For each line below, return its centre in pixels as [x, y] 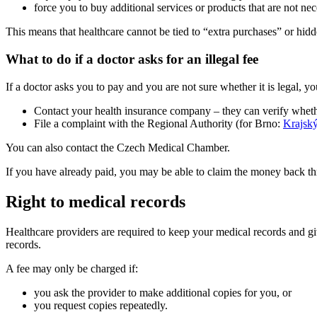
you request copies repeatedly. [101, 305]
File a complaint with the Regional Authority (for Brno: [158, 123]
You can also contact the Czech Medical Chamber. [118, 147]
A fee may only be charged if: [72, 268]
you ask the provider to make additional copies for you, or [163, 292]
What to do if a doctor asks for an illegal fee [132, 59]
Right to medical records [96, 201]
